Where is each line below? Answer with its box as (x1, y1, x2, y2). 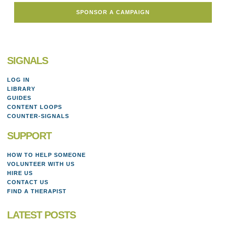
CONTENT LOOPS (7, 103, 62, 110)
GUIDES (7, 94, 31, 101)
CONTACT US (7, 179, 48, 185)
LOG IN (7, 76, 30, 83)
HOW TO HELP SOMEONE (7, 151, 86, 158)
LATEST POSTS (7, 209, 76, 220)
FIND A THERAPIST (7, 188, 67, 194)
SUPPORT (7, 130, 51, 141)
